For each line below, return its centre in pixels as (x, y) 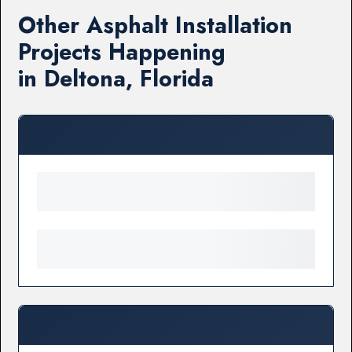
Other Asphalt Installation (156, 25)
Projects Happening (122, 52)
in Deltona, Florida (116, 79)
